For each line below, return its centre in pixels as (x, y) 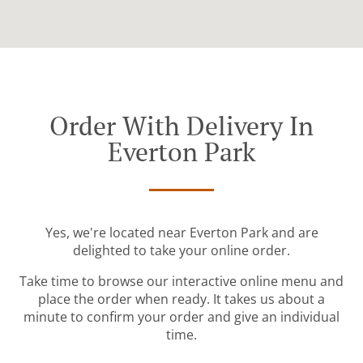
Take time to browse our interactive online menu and (181, 282)
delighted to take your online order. (181, 251)
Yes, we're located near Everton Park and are (181, 233)
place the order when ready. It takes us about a (181, 299)
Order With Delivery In (181, 126)
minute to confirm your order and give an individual (181, 317)
